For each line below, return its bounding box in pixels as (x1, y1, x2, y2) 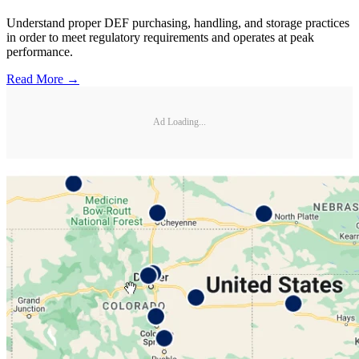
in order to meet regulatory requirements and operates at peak (6, 30, 314, 44)
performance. (6, 44, 73, 58)
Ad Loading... (153, 116, 206, 128)
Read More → (6, 71, 79, 86)
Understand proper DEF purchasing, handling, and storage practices (6, 15, 349, 30)
